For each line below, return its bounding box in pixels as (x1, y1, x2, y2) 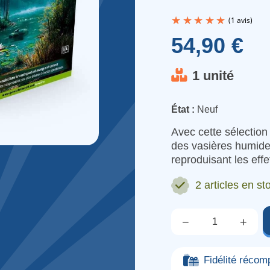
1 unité (192, 68, 234, 84)
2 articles (195, 178, 242, 191)
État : (171, 104, 195, 115)
